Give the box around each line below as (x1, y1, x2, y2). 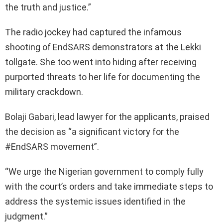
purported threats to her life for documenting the (5, 71, 200, 82)
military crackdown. (5, 86, 83, 97)
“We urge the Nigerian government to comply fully (5, 166, 204, 177)
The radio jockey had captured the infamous (5, 26, 182, 37)
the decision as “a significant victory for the (5, 126, 179, 137)
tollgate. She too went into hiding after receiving (5, 56, 197, 67)
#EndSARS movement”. (5, 141, 99, 152)
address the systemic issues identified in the (5, 196, 186, 207)
